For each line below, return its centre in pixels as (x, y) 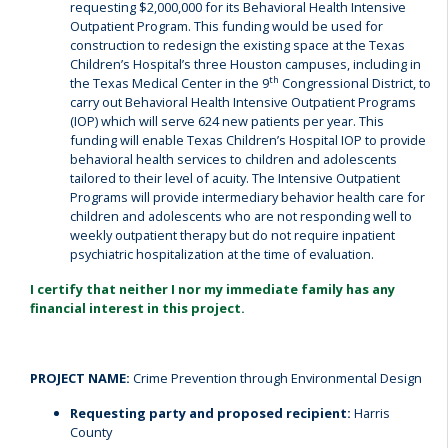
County (91, 432)
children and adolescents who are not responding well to (241, 216)
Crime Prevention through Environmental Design (277, 378)
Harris (370, 413)
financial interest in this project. (137, 308)
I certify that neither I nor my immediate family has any (212, 289)
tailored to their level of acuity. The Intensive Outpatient (235, 178)
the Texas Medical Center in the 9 (169, 83)
